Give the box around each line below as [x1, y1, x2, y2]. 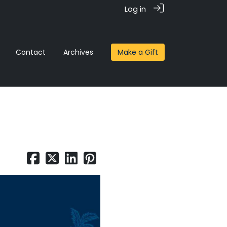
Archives [63, 47, 93, 58]
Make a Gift [117, 47, 158, 58]
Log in [125, 4, 146, 14]
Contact [15, 47, 46, 58]
